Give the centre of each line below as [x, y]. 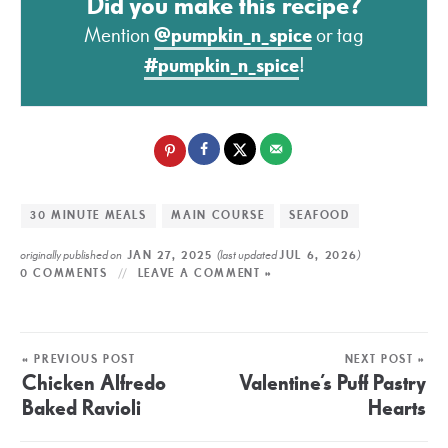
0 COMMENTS [64, 273]
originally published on [71, 254]
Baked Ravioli [81, 408]
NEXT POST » [385, 359]
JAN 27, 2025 [170, 255]
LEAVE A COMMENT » [205, 273]
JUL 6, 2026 [318, 255]
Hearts [397, 408]
